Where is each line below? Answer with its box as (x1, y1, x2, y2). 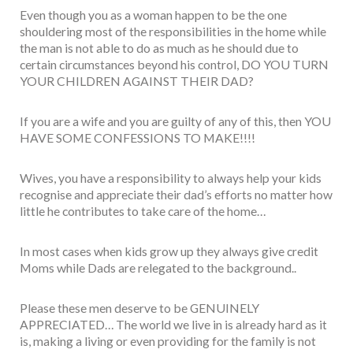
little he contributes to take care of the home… (20, 203, 266, 219)
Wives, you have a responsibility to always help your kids (20, 170, 321, 186)
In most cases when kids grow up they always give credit (20, 243, 318, 259)
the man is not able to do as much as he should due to (20, 40, 299, 56)
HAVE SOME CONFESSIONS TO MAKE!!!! (20, 130, 255, 146)
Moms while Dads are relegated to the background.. (20, 260, 296, 276)
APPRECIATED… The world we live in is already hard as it (20, 317, 327, 333)
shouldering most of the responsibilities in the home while (20, 24, 326, 39)
